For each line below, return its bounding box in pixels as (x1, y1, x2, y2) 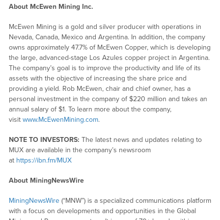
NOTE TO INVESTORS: (8, 135, 82, 144)
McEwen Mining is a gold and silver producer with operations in (8, 22, 201, 31)
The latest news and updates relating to (81, 135, 202, 144)
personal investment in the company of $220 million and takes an (8, 94, 207, 103)
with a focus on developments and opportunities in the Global (8, 206, 196, 215)
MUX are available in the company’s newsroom (8, 145, 151, 154)
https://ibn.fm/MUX (16, 156, 72, 165)
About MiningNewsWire (8, 176, 84, 185)
